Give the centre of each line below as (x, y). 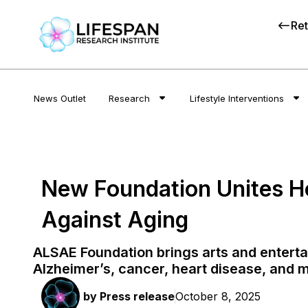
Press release (136, 297)
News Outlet (60, 98)
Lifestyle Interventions (237, 98)
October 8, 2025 (218, 297)
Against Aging (115, 220)
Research (129, 98)
